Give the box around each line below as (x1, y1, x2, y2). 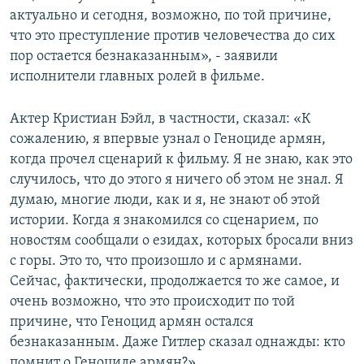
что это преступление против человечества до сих (10, 28, 336, 45)
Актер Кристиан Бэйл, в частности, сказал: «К (10, 111, 310, 128)
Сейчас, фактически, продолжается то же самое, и (10, 274, 340, 290)
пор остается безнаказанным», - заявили (10, 49, 278, 65)
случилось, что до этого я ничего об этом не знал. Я (10, 172, 344, 188)
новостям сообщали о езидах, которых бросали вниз (10, 233, 353, 249)
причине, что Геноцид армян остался (10, 314, 253, 331)
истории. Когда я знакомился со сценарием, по (10, 213, 318, 229)
